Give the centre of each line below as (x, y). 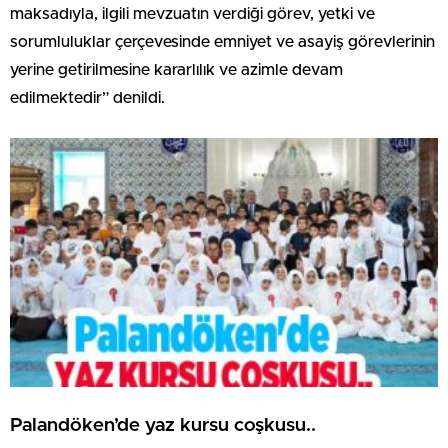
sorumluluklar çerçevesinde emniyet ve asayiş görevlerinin (222, 42)
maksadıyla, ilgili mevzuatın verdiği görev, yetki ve (192, 14)
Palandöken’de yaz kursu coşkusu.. (163, 425)
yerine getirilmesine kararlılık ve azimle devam (176, 70)
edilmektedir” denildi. (87, 98)
